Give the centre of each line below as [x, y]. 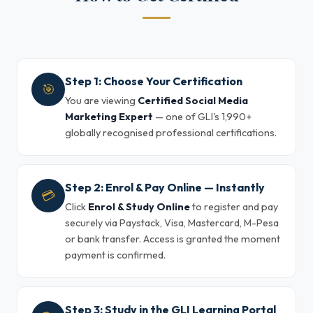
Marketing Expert [109, 117]
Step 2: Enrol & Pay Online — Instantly [165, 187]
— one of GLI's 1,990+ [202, 117]
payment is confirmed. [115, 255]
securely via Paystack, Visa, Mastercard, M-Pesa [172, 223]
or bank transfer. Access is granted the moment [173, 239]
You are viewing [101, 101]
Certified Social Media [193, 101]
